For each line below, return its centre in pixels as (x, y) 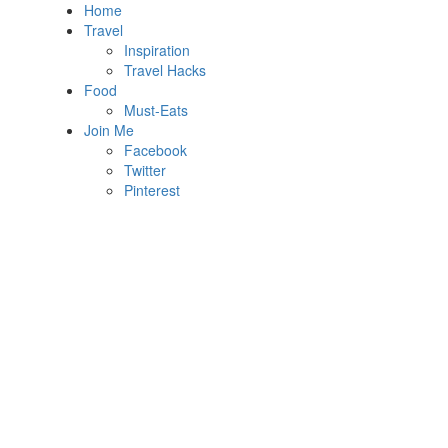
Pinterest (152, 190)
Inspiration (157, 50)
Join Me (109, 130)
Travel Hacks (165, 70)
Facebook (155, 150)
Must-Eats (156, 110)
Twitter (145, 170)
